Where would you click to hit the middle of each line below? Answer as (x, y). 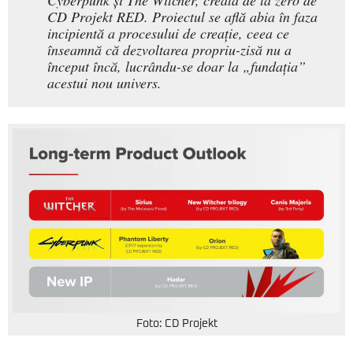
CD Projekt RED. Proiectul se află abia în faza (182, 17)
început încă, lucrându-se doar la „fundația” (176, 67)
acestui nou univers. (104, 83)
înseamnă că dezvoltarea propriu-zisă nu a (169, 50)
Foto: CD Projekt (176, 324)
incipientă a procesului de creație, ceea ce (168, 33)
